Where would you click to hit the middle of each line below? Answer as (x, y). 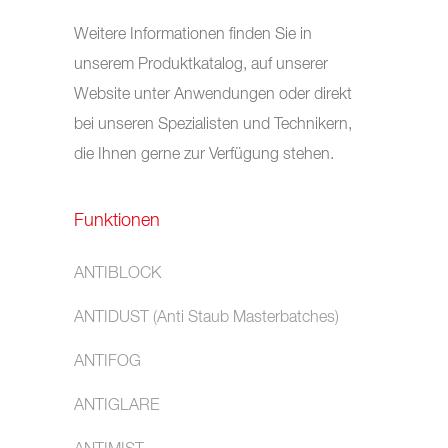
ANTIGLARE (116, 406)
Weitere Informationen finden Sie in (193, 35)
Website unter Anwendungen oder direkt (213, 95)
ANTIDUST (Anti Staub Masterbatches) (206, 318)
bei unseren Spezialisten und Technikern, (213, 125)
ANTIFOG (107, 362)
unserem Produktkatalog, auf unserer (201, 65)
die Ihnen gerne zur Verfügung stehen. (204, 155)
